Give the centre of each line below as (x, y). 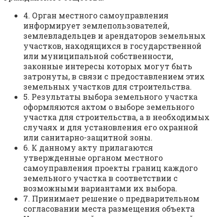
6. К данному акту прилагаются (88, 148)
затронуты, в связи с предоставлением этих (114, 77)
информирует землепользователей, (96, 26)
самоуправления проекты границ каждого (110, 168)
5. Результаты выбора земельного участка (110, 97)
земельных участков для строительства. (108, 87)
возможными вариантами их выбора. (100, 188)
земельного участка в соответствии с (101, 178)
